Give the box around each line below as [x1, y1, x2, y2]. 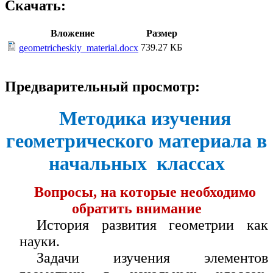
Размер [146, 28, 177, 39]
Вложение [51, 28, 94, 39]
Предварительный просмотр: [5, 79, 200, 95]
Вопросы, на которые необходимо [34, 183, 257, 200]
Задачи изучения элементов [37, 249, 268, 266]
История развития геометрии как [37, 216, 268, 233]
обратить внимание [71, 200, 202, 216]
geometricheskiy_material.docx [19, 43, 138, 54]
